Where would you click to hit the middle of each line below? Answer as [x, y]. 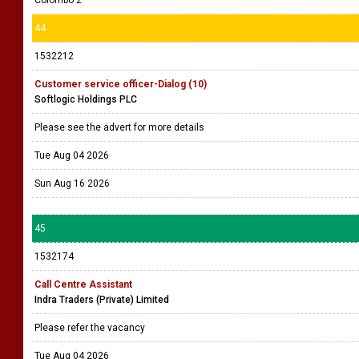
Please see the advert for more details [121, 127]
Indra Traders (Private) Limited [102, 300]
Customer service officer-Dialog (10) [121, 84]
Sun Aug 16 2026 [72, 184]
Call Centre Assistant [83, 284]
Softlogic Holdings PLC [86, 99]
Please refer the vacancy [91, 328]
